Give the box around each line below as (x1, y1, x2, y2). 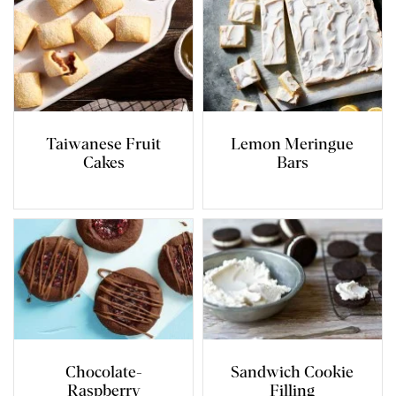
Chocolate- (65, 365, 142, 382)
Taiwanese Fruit (46, 136, 161, 153)
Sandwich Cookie (231, 365, 354, 382)
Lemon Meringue (231, 136, 354, 153)
